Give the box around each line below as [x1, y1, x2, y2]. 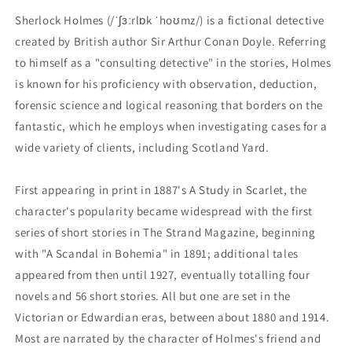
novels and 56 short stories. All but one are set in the [15, 288, 291, 303]
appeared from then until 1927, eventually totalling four [15, 266, 310, 282]
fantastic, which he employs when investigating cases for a [15, 118, 328, 134]
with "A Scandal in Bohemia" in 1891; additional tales [15, 245, 299, 261]
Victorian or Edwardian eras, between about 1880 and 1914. [15, 309, 330, 324]
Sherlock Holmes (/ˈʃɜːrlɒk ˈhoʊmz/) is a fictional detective [15, 12, 325, 27]
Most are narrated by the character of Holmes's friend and [15, 330, 321, 346]
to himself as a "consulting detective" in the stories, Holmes [15, 54, 332, 70]
